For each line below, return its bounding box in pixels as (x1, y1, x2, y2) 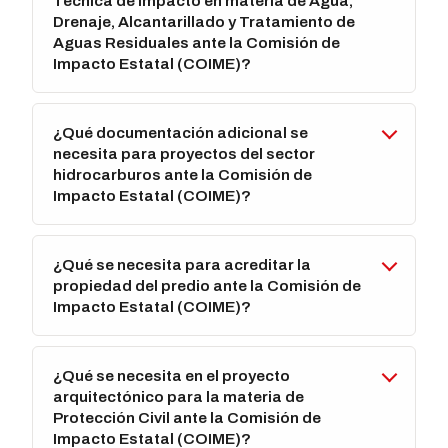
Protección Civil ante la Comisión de (53, 409, 322, 427)
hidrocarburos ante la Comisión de (53, 166, 313, 184)
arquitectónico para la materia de (53, 388, 305, 406)
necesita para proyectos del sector (53, 145, 316, 163)
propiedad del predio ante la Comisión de (53, 277, 362, 295)
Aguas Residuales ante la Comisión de (53, 34, 341, 52)
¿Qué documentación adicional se (53, 124, 309, 142)
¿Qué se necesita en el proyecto (53, 367, 291, 385)
